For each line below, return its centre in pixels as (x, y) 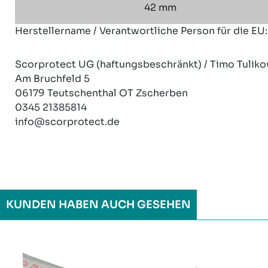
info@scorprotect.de (67, 121)
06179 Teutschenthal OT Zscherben (101, 93)
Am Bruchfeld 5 (52, 78)
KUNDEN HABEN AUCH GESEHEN (98, 204)
